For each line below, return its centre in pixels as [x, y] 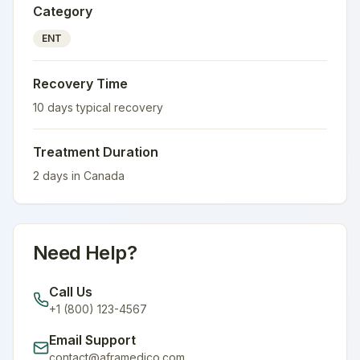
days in [61, 176]
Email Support [92, 340]
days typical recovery [104, 107]
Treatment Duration [96, 152]
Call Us [71, 292]
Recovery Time [80, 84]
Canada [104, 176]
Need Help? [85, 253]
